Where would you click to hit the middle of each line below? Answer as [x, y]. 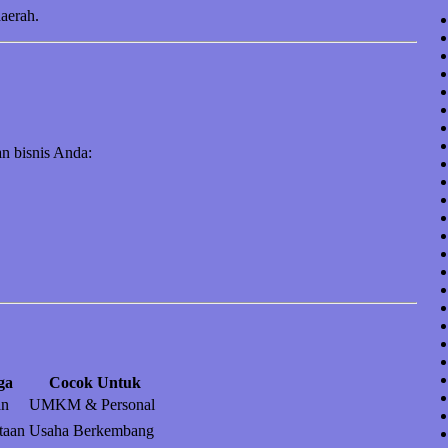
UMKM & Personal [92, 404]
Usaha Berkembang [91, 430]
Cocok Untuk [94, 382]
